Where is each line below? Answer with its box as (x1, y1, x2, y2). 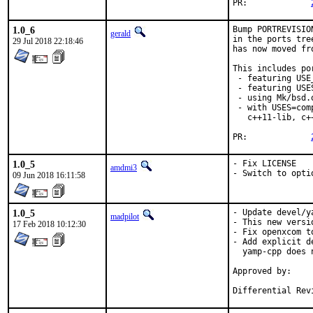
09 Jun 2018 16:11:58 (13, 170, 85, 180)
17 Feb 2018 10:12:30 (13, 219, 86, 229)
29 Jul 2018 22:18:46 (13, 36, 83, 46)
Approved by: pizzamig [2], (233, 266, 291, 276)
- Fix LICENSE (233, 159, 296, 168)
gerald (110, 29, 131, 38)
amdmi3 (110, 163, 137, 173)
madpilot (110, 212, 139, 221)
